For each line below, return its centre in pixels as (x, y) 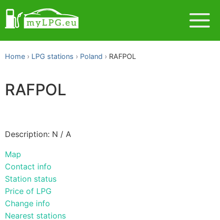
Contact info (28, 166)
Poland (91, 56)
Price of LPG (28, 191)
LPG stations (53, 56)
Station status (31, 179)
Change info (27, 203)
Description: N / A (38, 134)
